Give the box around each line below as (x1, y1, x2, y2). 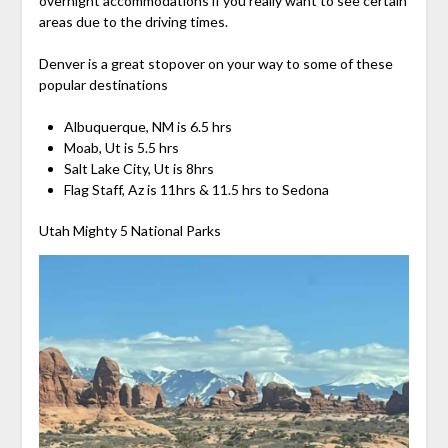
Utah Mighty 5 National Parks (38, 221, 221, 239)
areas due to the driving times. (38, 12, 228, 30)
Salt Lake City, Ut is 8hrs (63, 159, 214, 177)
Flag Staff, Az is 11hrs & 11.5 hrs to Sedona (63, 180, 329, 198)
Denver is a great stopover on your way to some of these (38, 54, 393, 72)
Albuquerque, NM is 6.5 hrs (63, 117, 232, 135)
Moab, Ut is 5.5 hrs (63, 138, 179, 156)
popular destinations (38, 75, 168, 93)
